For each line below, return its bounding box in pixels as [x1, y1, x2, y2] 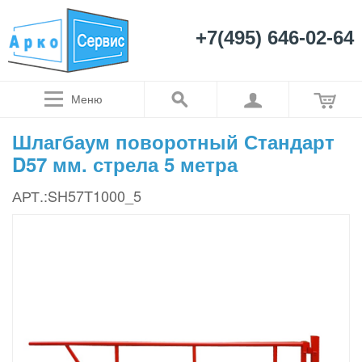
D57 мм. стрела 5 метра [12, 149, 238, 178]
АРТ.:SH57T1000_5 [12, 184, 141, 206]
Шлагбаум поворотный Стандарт [12, 127, 335, 155]
